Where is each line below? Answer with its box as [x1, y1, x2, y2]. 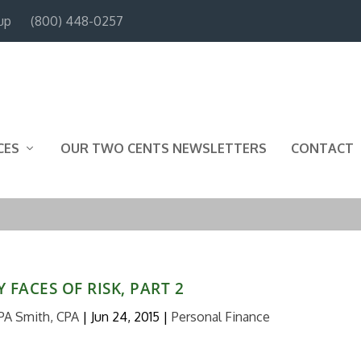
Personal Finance [171, 308, 270, 325]
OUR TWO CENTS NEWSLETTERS [60, 139, 267, 156]
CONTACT [291, 139, 354, 156]
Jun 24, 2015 [90, 308, 160, 325]
